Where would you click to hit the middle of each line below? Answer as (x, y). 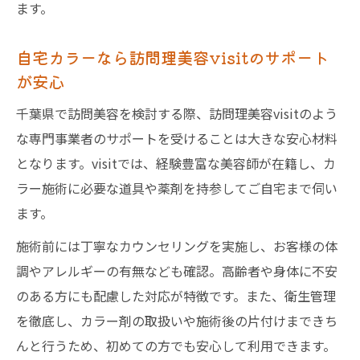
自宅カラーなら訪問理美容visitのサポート (172, 57)
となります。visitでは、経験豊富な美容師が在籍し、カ (176, 163)
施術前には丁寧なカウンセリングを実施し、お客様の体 (177, 246)
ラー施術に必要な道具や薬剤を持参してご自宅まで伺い (177, 188)
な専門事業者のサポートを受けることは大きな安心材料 (177, 138)
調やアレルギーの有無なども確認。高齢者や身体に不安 (177, 271)
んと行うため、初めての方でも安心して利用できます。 (176, 346)
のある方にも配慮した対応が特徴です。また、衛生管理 (176, 296)
